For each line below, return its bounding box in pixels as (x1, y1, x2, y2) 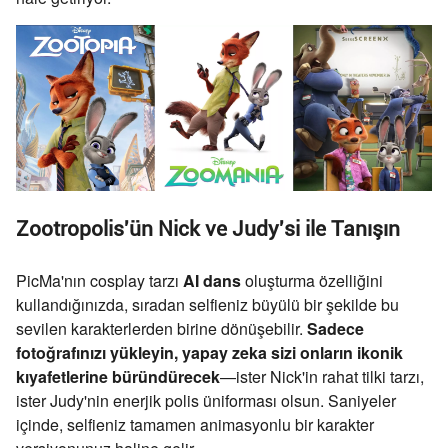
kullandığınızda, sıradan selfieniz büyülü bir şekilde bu (16, 292, 399, 316)
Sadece (307, 316, 364, 340)
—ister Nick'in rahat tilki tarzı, (220, 364, 424, 388)
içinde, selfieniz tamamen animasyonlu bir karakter (16, 412, 374, 436)
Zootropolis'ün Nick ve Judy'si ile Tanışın (16, 216, 400, 241)
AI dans (183, 268, 241, 292)
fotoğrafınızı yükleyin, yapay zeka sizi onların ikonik (16, 340, 403, 364)
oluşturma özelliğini (241, 268, 383, 292)
